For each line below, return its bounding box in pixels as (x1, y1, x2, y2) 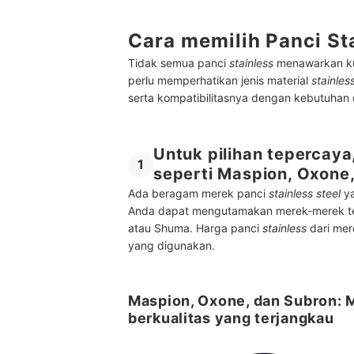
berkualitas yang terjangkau (128, 310, 334, 327)
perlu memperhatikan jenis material (128, 73, 311, 87)
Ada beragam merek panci (128, 186, 269, 201)
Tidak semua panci (128, 55, 229, 70)
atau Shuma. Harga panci (128, 221, 259, 235)
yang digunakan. (128, 239, 221, 253)
